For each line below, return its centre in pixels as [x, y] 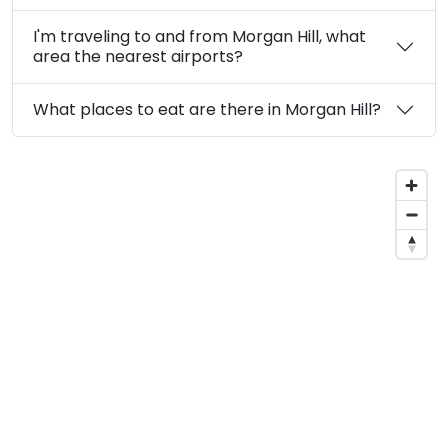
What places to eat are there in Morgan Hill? [207, 109]
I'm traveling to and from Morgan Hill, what [199, 36]
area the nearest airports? [138, 56]
